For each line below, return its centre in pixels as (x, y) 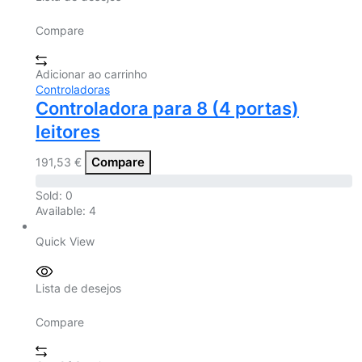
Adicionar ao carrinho (91, 74)
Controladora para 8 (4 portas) (167, 109)
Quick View (65, 242)
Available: (62, 211)
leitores (68, 132)
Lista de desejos (78, 288)
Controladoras (73, 90)
